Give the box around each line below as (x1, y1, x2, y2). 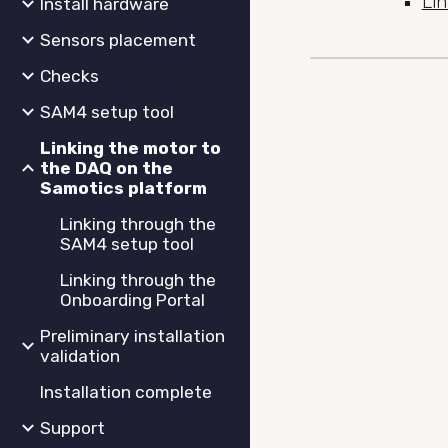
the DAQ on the (40, 158, 173, 178)
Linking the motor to (40, 138, 221, 158)
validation (40, 346, 120, 366)
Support (40, 418, 105, 438)
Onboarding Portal (60, 290, 205, 310)
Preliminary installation (40, 326, 225, 346)
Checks (40, 66, 99, 86)
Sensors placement (40, 30, 196, 50)
